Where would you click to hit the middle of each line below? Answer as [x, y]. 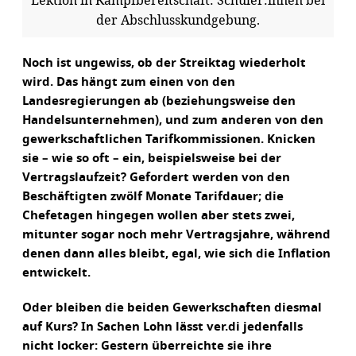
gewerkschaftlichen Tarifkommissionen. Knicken [169, 139]
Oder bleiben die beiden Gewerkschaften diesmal [172, 308]
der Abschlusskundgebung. [178, 19]
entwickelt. [56, 273]
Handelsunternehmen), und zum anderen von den [173, 120]
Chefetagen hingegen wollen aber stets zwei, [159, 215]
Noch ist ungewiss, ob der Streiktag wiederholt [164, 63]
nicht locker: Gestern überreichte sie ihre [147, 346]
